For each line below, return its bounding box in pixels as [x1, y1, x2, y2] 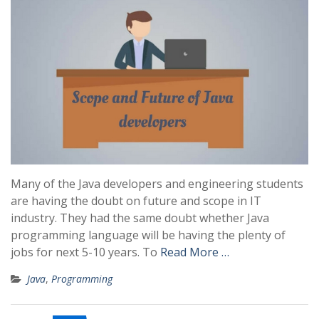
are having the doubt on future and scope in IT [11, 192, 261, 209]
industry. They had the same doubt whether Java [11, 209, 269, 226]
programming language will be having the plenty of [11, 226, 286, 243]
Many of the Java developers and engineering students [11, 175, 303, 192]
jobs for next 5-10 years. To [11, 244, 160, 260]
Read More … [160, 244, 229, 260]
